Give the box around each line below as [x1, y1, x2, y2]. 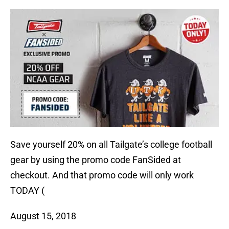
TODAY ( [10, 185, 44, 196]
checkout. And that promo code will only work [10, 170, 194, 181]
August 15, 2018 [10, 211, 76, 222]
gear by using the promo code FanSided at [10, 154, 181, 166]
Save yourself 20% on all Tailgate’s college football [10, 139, 212, 150]
